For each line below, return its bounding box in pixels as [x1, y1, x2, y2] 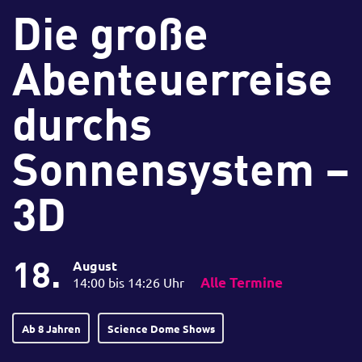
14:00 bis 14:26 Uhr [73, 274, 184, 290]
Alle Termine [200, 274, 283, 291]
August [73, 257, 117, 274]
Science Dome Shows [107, 321, 215, 335]
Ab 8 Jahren [21, 321, 81, 335]
